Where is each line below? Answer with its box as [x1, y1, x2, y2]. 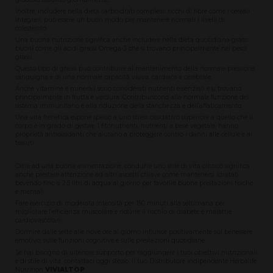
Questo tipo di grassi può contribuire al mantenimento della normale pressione [15, 64, 255, 73]
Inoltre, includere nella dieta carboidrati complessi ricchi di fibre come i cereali [15, 7, 250, 15]
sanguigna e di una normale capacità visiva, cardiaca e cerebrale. [15, 73, 213, 81]
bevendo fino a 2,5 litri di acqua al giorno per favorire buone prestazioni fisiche [15, 179, 253, 188]
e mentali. [15, 188, 46, 196]
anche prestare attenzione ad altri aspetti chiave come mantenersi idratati [15, 171, 239, 179]
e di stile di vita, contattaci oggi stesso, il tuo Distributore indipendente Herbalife [15, 257, 257, 265]
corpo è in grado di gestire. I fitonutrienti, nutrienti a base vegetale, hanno [15, 122, 239, 130]
